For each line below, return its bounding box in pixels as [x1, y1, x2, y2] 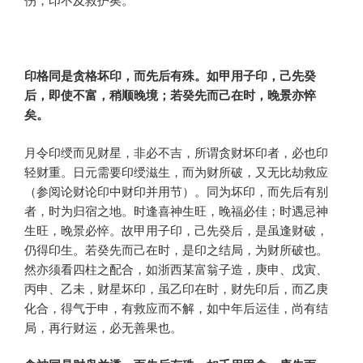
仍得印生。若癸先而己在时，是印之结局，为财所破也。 [24, 240, 328, 258]
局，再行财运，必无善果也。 [24, 318, 182, 335]
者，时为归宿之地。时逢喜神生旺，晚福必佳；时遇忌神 [24, 201, 328, 219]
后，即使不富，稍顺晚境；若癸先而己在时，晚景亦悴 [24, 86, 316, 105]
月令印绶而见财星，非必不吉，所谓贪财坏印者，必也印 [24, 143, 328, 160]
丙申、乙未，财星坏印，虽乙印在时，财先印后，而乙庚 [24, 279, 328, 297]
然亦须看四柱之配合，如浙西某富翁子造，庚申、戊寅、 [24, 259, 328, 277]
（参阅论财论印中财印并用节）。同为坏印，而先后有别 [24, 181, 328, 199]
